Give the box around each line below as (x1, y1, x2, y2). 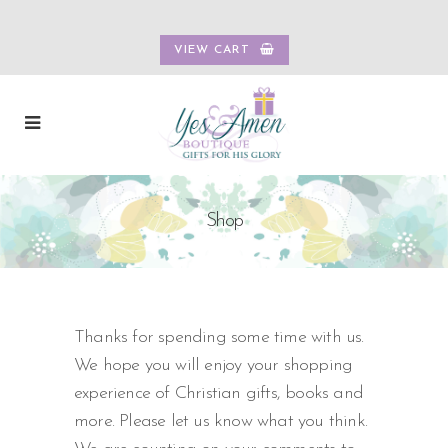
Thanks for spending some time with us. (74, 328, 364, 348)
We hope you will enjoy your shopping (74, 356, 353, 376)
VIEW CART (173, 44, 250, 56)
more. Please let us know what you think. (74, 412, 367, 432)
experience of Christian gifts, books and (74, 384, 363, 404)
